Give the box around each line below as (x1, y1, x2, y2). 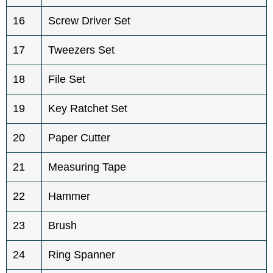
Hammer (48, 190, 90, 202)
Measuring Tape (48, 160, 126, 173)
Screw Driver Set (48, 14, 130, 27)
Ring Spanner (48, 248, 115, 261)
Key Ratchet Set (48, 102, 127, 115)
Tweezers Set (48, 43, 115, 56)
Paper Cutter (48, 131, 110, 144)
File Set (48, 73, 85, 85)
